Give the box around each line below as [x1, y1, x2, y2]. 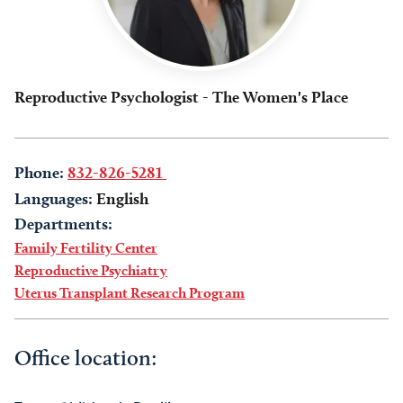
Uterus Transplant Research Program [14, 284, 245, 301]
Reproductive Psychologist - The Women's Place [14, 87, 348, 106]
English [96, 189, 148, 208]
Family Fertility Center [14, 239, 157, 256]
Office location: [14, 345, 157, 371]
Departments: [14, 214, 112, 233]
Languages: [14, 189, 93, 208]
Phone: [14, 163, 64, 182]
